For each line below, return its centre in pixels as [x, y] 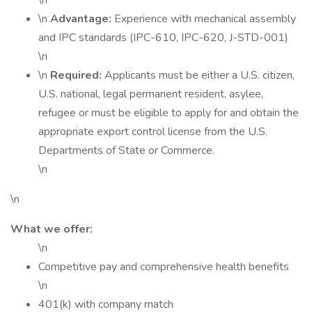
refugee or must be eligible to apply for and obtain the [169, 113]
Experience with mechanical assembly [205, 19]
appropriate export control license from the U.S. [153, 132]
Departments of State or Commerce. [126, 150]
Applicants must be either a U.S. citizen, [200, 75]
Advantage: [82, 19]
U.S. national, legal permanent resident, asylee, [151, 94]
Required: [77, 75]
